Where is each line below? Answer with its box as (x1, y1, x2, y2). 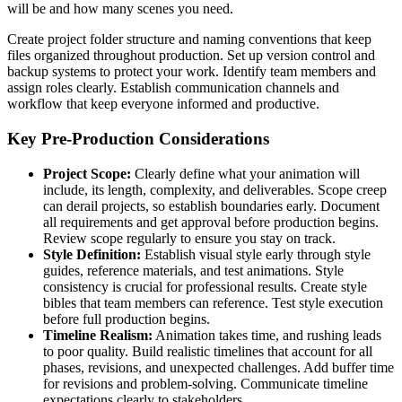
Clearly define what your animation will (131, 165, 360, 181)
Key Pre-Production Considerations (7, 129, 269, 149)
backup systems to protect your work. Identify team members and (7, 64, 376, 80)
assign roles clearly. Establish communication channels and (7, 80, 339, 96)
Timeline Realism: (43, 327, 153, 343)
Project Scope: (43, 165, 131, 181)
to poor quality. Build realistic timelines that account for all (43, 343, 372, 359)
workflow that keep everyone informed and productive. (7, 96, 319, 112)
